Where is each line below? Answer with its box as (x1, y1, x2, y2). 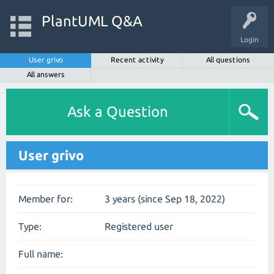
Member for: (18, 193, 73, 204)
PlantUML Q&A (41, 13, 142, 29)
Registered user (105, 221, 173, 232)
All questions (206, 56, 251, 64)
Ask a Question (67, 103, 168, 120)
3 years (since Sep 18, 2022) (105, 193, 225, 204)
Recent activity (110, 56, 163, 64)
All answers (26, 70, 65, 78)
